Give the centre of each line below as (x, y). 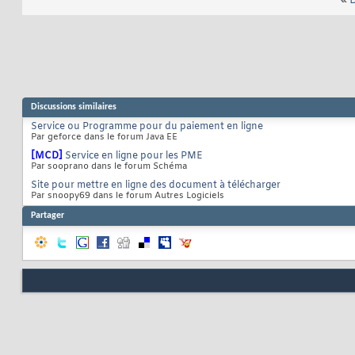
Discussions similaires (74, 107)
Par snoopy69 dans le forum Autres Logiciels (128, 195)
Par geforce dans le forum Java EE (104, 137)
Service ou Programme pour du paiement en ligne (147, 126)
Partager (48, 215)
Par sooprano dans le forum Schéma (109, 166)
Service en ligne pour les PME (134, 156)
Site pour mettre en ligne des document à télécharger (156, 185)
